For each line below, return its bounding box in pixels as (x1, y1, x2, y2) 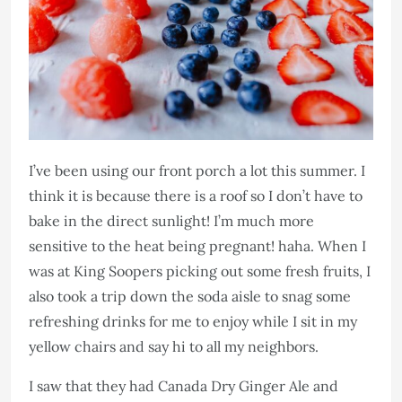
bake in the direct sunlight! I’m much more (29, 211, 314, 230)
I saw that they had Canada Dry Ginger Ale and (29, 376, 338, 395)
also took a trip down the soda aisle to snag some (29, 286, 351, 305)
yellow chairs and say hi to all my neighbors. (29, 336, 319, 355)
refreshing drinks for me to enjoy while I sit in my (29, 311, 357, 330)
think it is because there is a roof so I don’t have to (29, 186, 363, 205)
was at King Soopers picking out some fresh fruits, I (29, 261, 371, 280)
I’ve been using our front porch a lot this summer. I (29, 161, 365, 179)
